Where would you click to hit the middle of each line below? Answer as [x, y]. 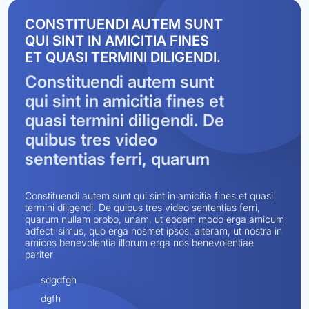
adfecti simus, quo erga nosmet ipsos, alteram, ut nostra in [153, 231]
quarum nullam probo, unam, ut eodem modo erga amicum [154, 219]
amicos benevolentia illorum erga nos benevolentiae [139, 243]
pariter [39, 255]
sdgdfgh [59, 280]
